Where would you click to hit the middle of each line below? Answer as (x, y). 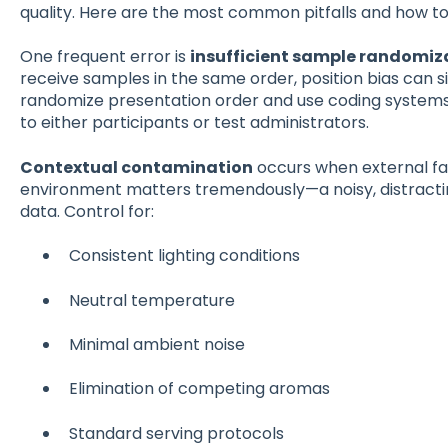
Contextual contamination (136, 167)
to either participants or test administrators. (194, 123)
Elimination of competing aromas (199, 389)
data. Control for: (86, 211)
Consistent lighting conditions (184, 256)
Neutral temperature (151, 300)
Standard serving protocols (176, 433)
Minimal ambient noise (156, 344)
